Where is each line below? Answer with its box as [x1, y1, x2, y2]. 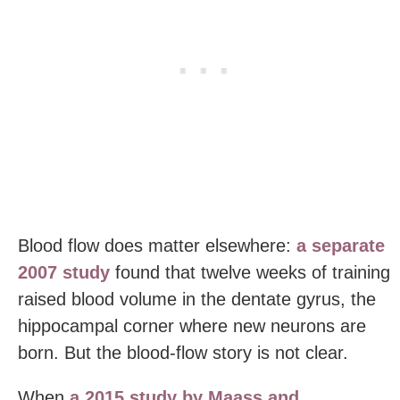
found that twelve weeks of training [110, 262, 390, 282]
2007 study [18, 262, 110, 282]
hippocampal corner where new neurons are [18, 316, 366, 336]
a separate [296, 236, 385, 255]
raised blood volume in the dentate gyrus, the [18, 289, 376, 309]
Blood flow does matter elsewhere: [18, 236, 296, 255]
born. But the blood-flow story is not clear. [18, 343, 348, 362]
